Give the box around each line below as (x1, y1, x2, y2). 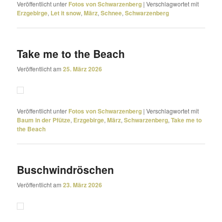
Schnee (101, 8, 122, 17)
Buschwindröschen (17, 162, 114, 177)
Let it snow (51, 8, 81, 17)
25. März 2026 (63, 64, 103, 74)
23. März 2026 (63, 180, 103, 190)
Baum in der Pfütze (17, 115, 71, 124)
